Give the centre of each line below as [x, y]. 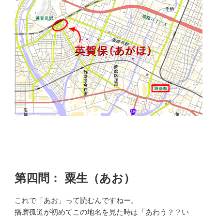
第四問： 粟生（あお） [75, 178]
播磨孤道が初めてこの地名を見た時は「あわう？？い [102, 212]
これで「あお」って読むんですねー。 [76, 200]
